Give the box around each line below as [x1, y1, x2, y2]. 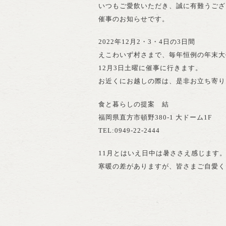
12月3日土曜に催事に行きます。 [98, 64, 202, 72]
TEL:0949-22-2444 [98, 126, 160, 134]
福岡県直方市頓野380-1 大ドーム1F [98, 113, 212, 121]
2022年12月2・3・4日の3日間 [98, 38, 195, 46]
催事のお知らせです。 [98, 15, 169, 23]
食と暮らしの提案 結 [98, 100, 169, 108]
